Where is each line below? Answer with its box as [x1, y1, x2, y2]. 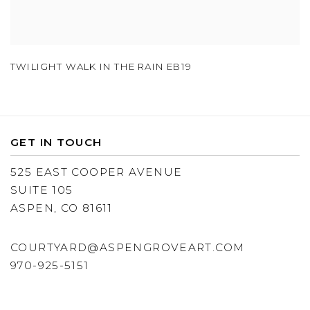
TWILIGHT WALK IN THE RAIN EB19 [10, 61, 192, 73]
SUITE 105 [10, 183, 73, 197]
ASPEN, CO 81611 [10, 201, 113, 215]
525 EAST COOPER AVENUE [10, 165, 183, 179]
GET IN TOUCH [10, 136, 102, 149]
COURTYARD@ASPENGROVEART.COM [10, 241, 245, 255]
